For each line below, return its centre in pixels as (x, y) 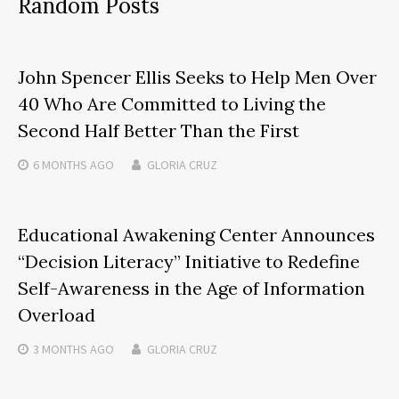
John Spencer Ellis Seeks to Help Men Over (197, 77)
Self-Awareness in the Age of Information (191, 289)
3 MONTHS (60, 350)
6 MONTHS (60, 165)
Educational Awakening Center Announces (196, 235)
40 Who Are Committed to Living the (172, 104)
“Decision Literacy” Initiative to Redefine (189, 262)
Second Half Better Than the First (159, 131)
